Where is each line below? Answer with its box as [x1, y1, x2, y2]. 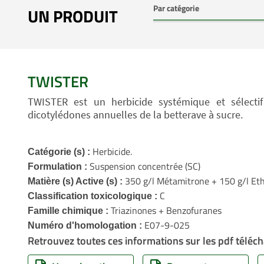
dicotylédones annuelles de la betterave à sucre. [28, 108, 243, 121]
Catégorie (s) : [28, 147, 93, 157]
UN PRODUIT [28, 4, 118, 29]
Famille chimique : [28, 206, 108, 216]
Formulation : [28, 161, 87, 171]
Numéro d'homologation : [28, 220, 144, 230]
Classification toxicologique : [28, 191, 160, 201]
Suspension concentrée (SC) [87, 159, 200, 173]
